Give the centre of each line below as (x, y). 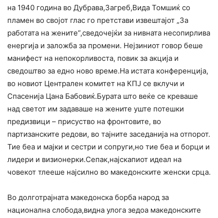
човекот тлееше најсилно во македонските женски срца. (109, 172)
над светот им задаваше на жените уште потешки (96, 109)
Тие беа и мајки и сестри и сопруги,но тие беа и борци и (109, 147)
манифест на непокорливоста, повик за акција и (93, 58)
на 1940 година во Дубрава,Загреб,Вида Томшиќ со (99, 8)
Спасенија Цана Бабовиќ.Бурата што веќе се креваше (103, 96)
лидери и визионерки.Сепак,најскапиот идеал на (94, 160)
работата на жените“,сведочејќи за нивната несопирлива (109, 33)
